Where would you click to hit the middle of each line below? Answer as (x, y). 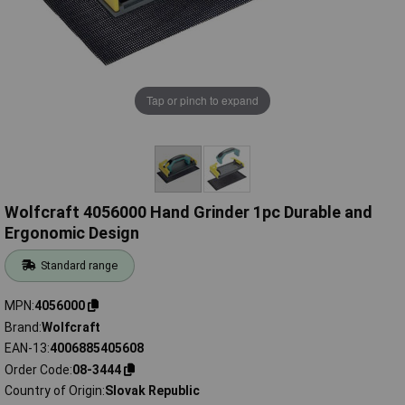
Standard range (80, 266)
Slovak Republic (152, 391)
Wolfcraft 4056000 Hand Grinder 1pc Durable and (188, 212)
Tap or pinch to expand (202, 100)
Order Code (37, 369)
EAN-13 (26, 348)
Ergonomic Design (72, 233)
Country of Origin (53, 391)
